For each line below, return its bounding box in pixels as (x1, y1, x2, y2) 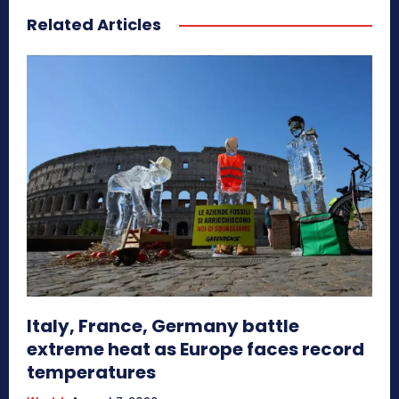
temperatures (27, 360, 156, 386)
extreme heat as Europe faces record (27, 337, 364, 362)
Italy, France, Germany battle (27, 313, 299, 339)
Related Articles (27, 12, 161, 36)
